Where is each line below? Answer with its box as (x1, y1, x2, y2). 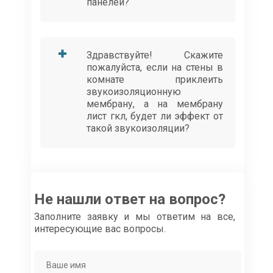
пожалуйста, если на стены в (87, 62, 223, 74)
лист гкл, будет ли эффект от (87, 110, 223, 122)
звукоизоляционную (87, 86, 181, 98)
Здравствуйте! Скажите (87, 49, 223, 62)
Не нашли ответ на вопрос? (34, 191, 225, 208)
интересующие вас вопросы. (34, 223, 166, 235)
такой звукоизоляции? (87, 122, 190, 135)
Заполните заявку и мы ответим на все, (34, 211, 235, 223)
